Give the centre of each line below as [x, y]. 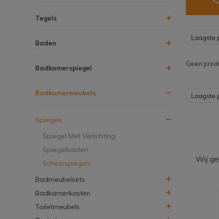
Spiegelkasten [65, 149]
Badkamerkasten [63, 193]
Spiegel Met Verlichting [79, 136]
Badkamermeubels [66, 93]
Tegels [46, 18]
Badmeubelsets [60, 179]
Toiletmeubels [57, 207]
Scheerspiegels [67, 163]
